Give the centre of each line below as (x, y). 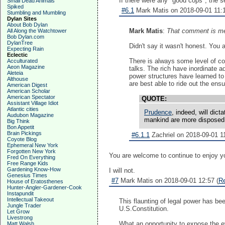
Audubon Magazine (30, 115)
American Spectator (31, 97)
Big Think (18, 121)
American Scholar (29, 91)
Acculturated (22, 61)
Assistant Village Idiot (33, 103)
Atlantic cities (23, 109)
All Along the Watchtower (37, 31)
